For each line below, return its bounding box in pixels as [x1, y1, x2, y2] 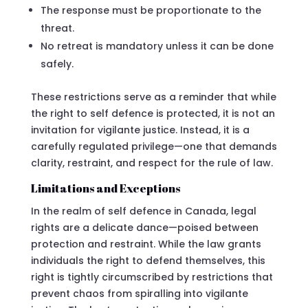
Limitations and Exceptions [30, 179, 180, 196]
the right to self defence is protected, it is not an [30, 106, 275, 120]
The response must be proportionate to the [40, 3, 261, 17]
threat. [40, 21, 74, 35]
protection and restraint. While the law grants [30, 236, 261, 251]
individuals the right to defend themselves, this [30, 253, 265, 267]
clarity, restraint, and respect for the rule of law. [30, 155, 273, 170]
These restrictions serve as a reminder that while [30, 89, 276, 104]
